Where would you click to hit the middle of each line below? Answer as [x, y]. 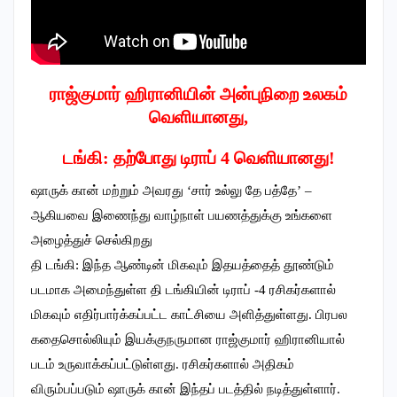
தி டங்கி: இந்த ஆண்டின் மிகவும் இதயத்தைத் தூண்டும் [183, 265]
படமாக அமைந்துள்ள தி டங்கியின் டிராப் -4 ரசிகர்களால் [183, 290]
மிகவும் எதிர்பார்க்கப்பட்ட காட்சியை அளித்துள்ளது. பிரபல [189, 315]
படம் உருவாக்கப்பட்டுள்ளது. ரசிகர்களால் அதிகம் [163, 364]
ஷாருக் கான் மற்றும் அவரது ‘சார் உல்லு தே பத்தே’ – [171, 191]
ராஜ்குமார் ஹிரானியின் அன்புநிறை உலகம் [198, 94]
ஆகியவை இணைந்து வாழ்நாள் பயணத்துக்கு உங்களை [182, 215]
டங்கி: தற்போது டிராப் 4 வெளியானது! [198, 158]
